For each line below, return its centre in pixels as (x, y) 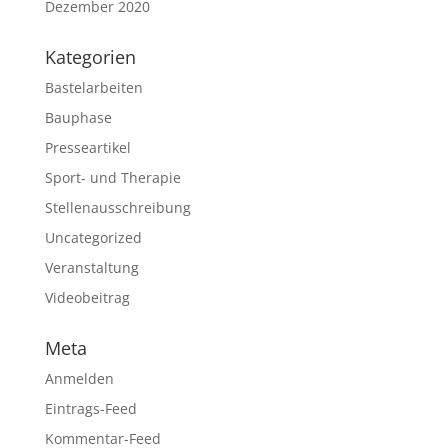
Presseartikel (87, 147)
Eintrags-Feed (90, 408)
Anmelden (79, 378)
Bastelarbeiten (93, 87)
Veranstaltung (91, 267)
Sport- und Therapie (112, 177)
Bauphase (78, 117)
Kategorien (90, 57)
